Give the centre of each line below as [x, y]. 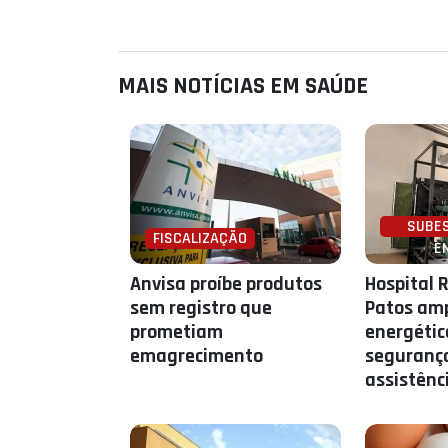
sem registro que [201, 308]
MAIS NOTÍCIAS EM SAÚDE [243, 86]
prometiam [176, 332]
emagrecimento [196, 356]
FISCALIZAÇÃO [200, 238]
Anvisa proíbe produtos [226, 284]
